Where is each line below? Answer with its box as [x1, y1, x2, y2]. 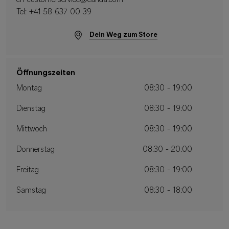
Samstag [16, 187, 46, 195]
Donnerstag [16, 146, 55, 154]
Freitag [16, 166, 39, 175]
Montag [16, 84, 42, 93]
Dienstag [16, 105, 45, 113]
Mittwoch [16, 125, 47, 134]
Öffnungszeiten [16, 69, 75, 78]
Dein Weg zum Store [89, 31, 157, 39]
